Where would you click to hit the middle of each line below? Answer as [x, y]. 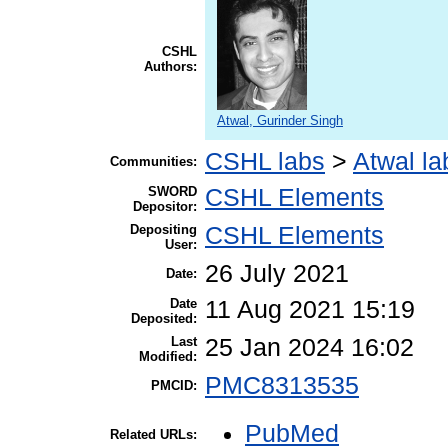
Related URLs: [153, 434]
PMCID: [174, 385]
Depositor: [165, 206]
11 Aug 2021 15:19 [310, 309]
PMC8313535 [282, 385]
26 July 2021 [277, 273]
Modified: [168, 356]
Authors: [170, 66]
